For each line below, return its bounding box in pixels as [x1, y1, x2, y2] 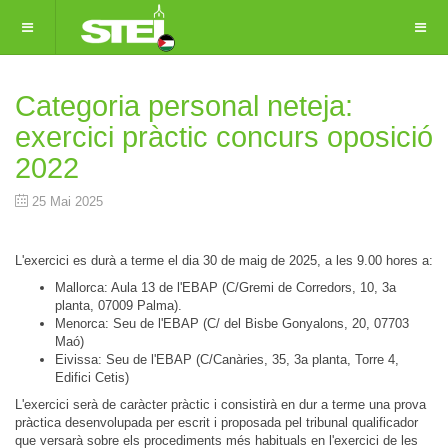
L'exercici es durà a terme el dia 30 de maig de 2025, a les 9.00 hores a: [15, 253, 433, 268]
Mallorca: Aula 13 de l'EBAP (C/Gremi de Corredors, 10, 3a [55, 280, 396, 295]
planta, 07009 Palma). [55, 298, 182, 313]
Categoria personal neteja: [15, 90, 353, 122]
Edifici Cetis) [55, 370, 129, 385]
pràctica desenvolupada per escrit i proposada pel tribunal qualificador [15, 415, 418, 430]
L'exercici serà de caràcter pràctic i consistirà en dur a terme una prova [15, 397, 426, 412]
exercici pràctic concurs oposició [15, 121, 433, 153]
